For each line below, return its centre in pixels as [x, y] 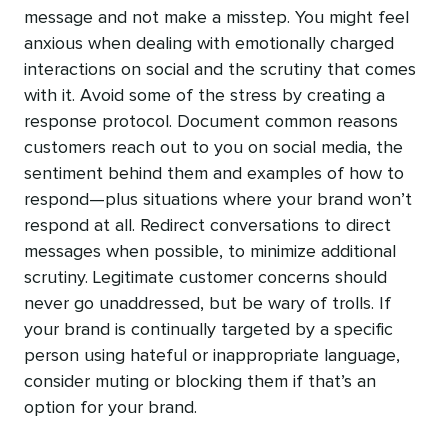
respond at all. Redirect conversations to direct [207, 226]
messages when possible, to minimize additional [210, 252]
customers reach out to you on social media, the [213, 148]
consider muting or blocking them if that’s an [200, 382]
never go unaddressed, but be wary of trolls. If [207, 304]
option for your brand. [110, 408]
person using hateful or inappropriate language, [212, 356]
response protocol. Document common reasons [211, 122]
